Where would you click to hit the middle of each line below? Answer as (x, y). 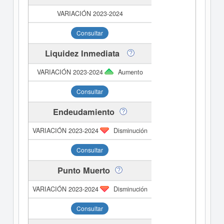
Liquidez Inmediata (84, 53)
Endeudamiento (83, 112)
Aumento (130, 72)
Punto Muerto (83, 170)
